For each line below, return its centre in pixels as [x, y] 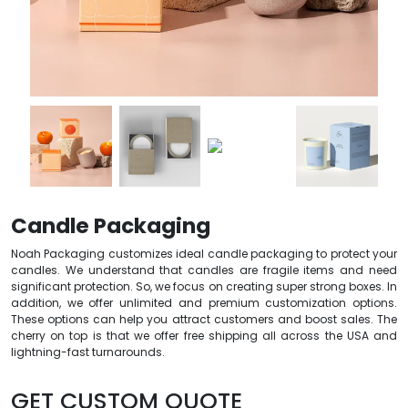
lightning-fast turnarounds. [88, 352]
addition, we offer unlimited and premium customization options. [204, 303]
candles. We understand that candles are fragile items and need [204, 270]
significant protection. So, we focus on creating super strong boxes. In [204, 287]
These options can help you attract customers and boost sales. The [204, 320]
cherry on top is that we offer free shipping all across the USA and [204, 336]
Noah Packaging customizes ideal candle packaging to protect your [204, 254]
